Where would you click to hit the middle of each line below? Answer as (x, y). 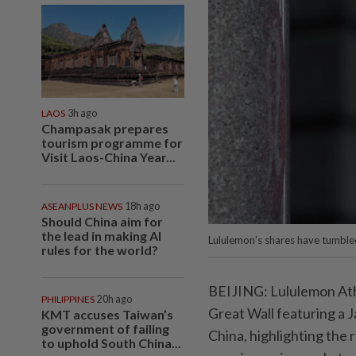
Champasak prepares (105, 128)
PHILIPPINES (68, 299)
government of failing (105, 328)
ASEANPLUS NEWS (82, 206)
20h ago (114, 299)
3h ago (82, 113)
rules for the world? (100, 250)
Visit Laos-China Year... (108, 157)
